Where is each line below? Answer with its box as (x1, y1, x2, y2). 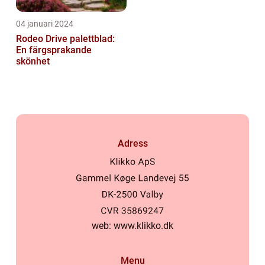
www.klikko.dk (114, 220, 173, 232)
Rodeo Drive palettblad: (16, 33, 115, 44)
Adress (117, 137, 148, 149)
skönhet (16, 55, 50, 67)
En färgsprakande (16, 44, 92, 56)
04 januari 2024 (16, 18, 73, 28)
